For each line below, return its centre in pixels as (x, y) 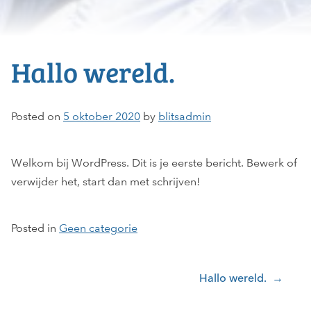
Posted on (37, 116)
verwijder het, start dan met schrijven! (106, 181)
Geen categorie (98, 228)
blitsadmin (185, 116)
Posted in (35, 228)
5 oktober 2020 (102, 116)
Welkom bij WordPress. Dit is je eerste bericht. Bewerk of (154, 162)
